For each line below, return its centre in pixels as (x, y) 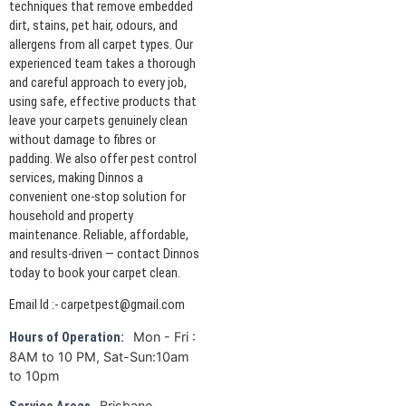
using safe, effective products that (103, 101)
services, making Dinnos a (76, 178)
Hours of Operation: (67, 338)
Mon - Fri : (164, 337)
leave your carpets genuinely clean (98, 121)
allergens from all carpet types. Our (101, 44)
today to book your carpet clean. (95, 273)
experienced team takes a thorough (102, 63)
